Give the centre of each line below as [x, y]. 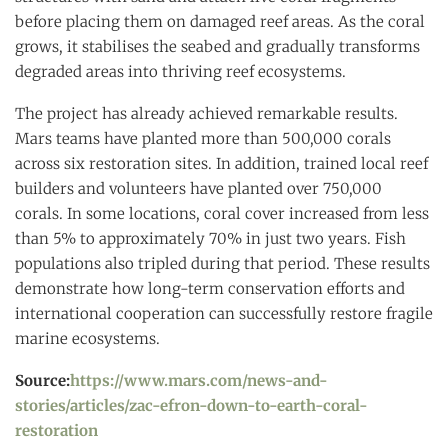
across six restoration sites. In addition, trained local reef [221, 164]
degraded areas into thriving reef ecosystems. [180, 72]
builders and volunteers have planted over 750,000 [198, 189]
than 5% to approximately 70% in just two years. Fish [210, 239]
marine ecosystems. [87, 339]
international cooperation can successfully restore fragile [224, 314]
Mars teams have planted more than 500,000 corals [203, 139]
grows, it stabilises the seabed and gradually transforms [217, 47]
